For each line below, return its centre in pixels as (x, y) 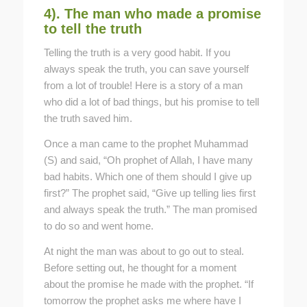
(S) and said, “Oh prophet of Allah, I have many (148, 160)
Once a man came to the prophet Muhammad (146, 144)
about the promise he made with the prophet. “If (148, 284)
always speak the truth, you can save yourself (146, 69)
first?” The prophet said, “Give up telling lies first (149, 193)
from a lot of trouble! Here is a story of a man (143, 86)
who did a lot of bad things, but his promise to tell (151, 102)
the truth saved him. (88, 119)
